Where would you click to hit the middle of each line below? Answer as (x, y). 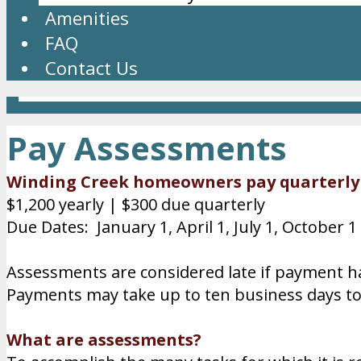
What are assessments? (104, 340)
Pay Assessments (147, 148)
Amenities (87, 18)
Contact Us (91, 68)
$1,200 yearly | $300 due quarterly (136, 204)
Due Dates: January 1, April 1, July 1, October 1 (182, 227)
